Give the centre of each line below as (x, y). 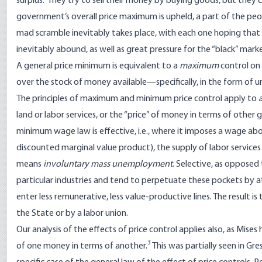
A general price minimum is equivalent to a (98, 66)
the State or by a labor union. (72, 213)
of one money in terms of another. (82, 246)
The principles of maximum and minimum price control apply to (137, 99)
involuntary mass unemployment (108, 164)
